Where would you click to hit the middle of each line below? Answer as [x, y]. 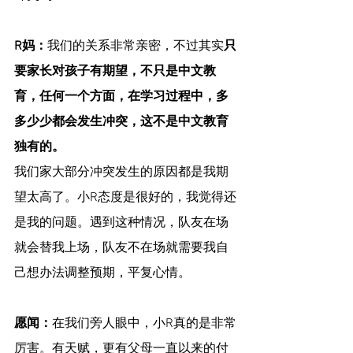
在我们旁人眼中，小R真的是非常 [144, 324]
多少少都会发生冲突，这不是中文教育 [121, 123]
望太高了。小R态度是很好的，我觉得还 [125, 198]
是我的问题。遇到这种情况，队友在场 [121, 223]
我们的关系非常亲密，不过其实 [136, 47]
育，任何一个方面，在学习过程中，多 [121, 97]
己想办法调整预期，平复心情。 [102, 274]
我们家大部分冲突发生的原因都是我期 [121, 173]
